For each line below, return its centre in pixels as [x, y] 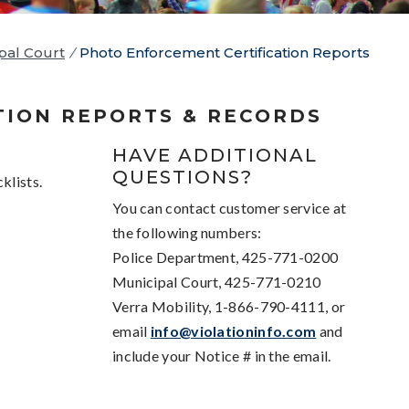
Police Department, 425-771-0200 [225, 257]
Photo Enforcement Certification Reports [225, 52]
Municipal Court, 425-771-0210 [216, 281]
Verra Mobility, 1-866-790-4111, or [229, 306]
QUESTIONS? [182, 177]
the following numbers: [187, 232]
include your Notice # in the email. [221, 355]
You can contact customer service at [229, 207]
